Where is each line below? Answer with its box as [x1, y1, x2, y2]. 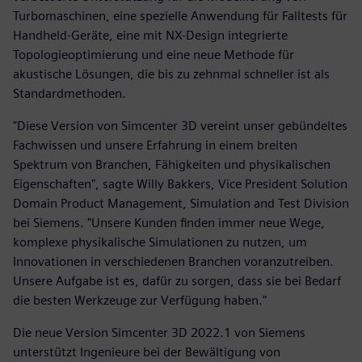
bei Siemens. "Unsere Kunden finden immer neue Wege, [13, 214, 325, 230]
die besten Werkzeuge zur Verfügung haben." [13, 292, 267, 308]
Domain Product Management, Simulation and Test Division [13, 195, 349, 211]
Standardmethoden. [13, 85, 129, 101]
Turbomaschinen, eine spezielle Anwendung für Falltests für [13, 7, 347, 23]
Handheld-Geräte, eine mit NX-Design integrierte [13, 27, 288, 43]
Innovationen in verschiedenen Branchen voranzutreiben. [13, 253, 334, 269]
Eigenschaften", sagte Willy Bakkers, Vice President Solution [13, 175, 347, 192]
